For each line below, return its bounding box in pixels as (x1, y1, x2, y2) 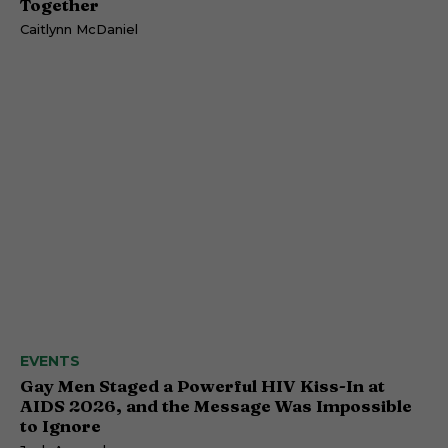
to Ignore (20, 414, 101, 436)
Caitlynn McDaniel (20, 21, 138, 38)
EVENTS (20, 351, 80, 370)
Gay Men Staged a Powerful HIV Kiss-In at (20, 374, 385, 396)
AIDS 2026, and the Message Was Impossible (20, 394, 412, 416)
